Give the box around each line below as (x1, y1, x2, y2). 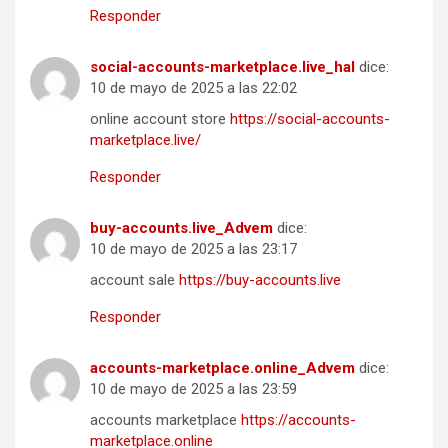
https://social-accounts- (230, 110, 390, 129)
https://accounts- (241, 411, 356, 430)
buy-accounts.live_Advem (90, 219, 273, 238)
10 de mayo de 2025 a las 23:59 (90, 380, 297, 399)
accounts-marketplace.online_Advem (90, 359, 355, 378)
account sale (90, 271, 179, 290)
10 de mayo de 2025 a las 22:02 (90, 79, 297, 98)
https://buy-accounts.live (179, 271, 341, 290)
